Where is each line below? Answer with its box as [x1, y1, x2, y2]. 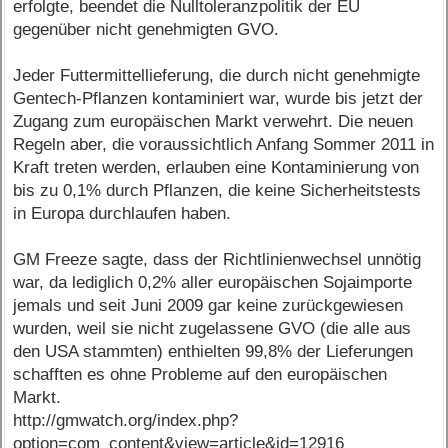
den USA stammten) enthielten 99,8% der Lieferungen [13, 342, 414, 362]
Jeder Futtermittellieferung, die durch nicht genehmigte [13, 66, 421, 86]
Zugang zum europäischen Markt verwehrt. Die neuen [13, 112, 414, 132]
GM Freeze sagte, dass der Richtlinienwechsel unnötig [13, 250, 422, 270]
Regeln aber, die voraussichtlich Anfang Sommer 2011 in [13, 135, 435, 155]
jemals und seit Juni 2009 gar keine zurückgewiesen [13, 296, 404, 316]
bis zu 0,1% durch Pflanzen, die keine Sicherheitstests [13, 181, 422, 201]
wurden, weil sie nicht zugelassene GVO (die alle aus [13, 319, 412, 339]
